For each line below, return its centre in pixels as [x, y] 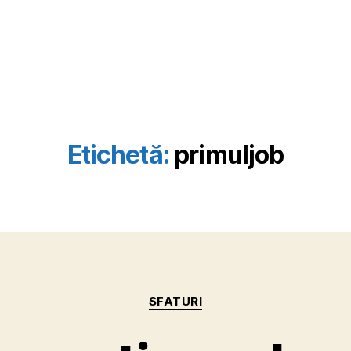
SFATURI [175, 301]
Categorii [204, 294]
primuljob [229, 155]
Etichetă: [118, 155]
